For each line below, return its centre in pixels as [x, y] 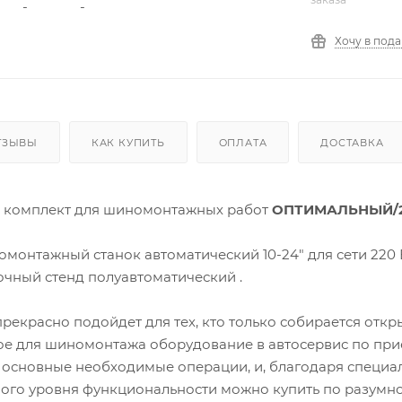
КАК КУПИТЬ [128, 142]
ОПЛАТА [243, 142]
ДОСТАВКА [352, 142]
